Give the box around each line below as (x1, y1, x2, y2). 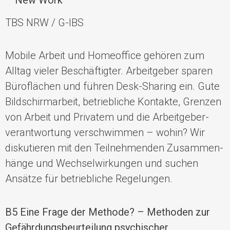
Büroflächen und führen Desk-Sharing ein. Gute (5, 80, 220, 93)
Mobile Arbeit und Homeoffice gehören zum (5, 49, 204, 62)
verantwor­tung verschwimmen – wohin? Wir (5, 126, 205, 139)
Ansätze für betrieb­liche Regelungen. (5, 172, 172, 185)
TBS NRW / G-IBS (5, 16, 84, 29)
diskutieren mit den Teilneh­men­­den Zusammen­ (5, 142, 223, 155)
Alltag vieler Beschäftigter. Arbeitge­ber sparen (5, 65, 213, 78)
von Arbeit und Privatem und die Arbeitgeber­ (5, 111, 209, 124)
